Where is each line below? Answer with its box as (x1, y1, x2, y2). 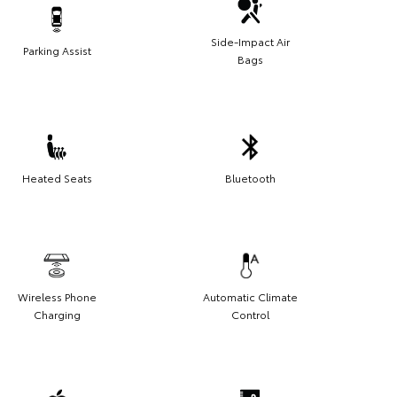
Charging (33, 307, 81, 323)
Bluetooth (224, 170, 276, 186)
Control (230, 307, 269, 323)
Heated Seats (21, 170, 92, 186)
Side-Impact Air (210, 34, 290, 50)
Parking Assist (22, 43, 91, 58)
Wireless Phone (17, 289, 97, 305)
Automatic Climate (202, 289, 298, 305)
